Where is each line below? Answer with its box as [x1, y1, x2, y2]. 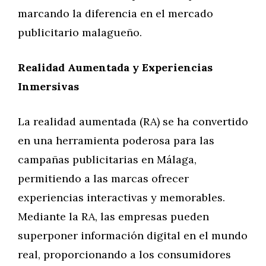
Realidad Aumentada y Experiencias [18, 61, 213, 74]
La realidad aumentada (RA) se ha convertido [18, 115, 248, 128]
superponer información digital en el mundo [18, 229, 248, 242]
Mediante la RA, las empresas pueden [18, 210, 209, 223]
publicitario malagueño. [18, 26, 142, 39]
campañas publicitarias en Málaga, [18, 153, 197, 166]
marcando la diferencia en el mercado [18, 7, 213, 20]
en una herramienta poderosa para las [18, 134, 214, 147]
